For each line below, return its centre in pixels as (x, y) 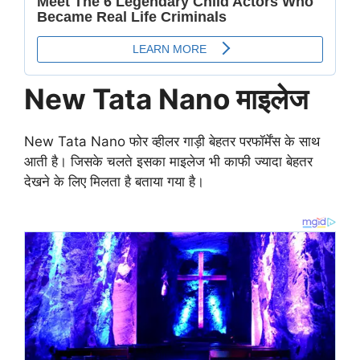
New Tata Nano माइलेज (170, 99)
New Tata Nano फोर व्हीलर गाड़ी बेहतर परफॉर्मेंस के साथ (172, 142)
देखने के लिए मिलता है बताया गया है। (114, 182)
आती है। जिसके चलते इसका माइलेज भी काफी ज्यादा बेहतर (168, 162)
